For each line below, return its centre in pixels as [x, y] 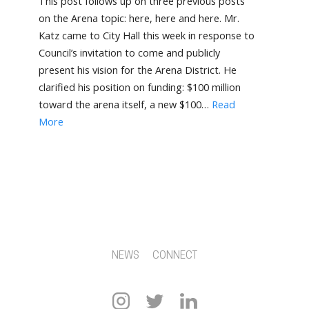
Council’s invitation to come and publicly [129, 53]
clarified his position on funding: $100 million [140, 87]
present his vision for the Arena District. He [138, 70]
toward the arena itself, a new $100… [125, 104]
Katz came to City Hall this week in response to [147, 36]
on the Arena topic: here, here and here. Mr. [139, 18]
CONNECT [175, 256]
